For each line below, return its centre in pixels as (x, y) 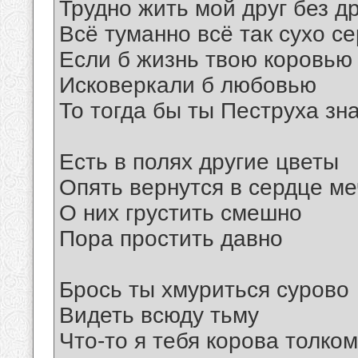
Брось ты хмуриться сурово (204, 290)
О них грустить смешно (181, 213)
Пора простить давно (171, 239)
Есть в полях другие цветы (199, 162)
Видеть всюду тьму (159, 316)
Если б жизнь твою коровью (206, 60)
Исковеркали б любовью (188, 86)
